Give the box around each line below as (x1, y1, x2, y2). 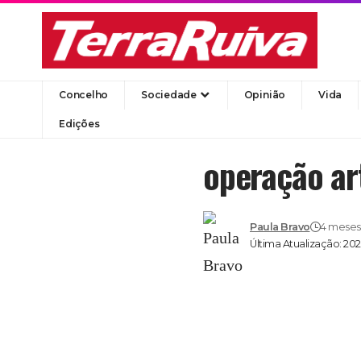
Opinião (243, 88, 286, 101)
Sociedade (141, 88, 197, 101)
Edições (59, 117, 100, 130)
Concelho (59, 88, 109, 101)
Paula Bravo (250, 220, 310, 233)
